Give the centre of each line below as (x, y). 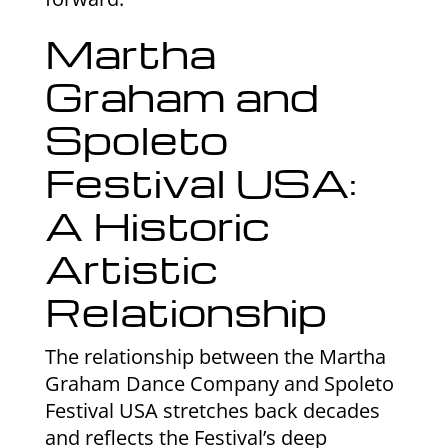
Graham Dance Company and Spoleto (219, 383)
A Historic (157, 224)
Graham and (181, 95)
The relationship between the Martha (215, 356)
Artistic (131, 267)
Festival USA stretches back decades (212, 410)
